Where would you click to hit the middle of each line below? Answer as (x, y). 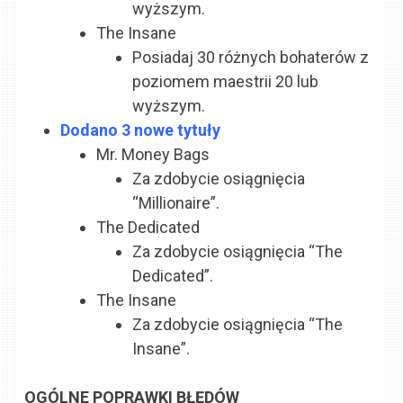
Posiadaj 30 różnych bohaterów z (251, 58)
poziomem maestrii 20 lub (226, 82)
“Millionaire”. (176, 203)
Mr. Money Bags (153, 155)
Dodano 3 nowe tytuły (141, 130)
